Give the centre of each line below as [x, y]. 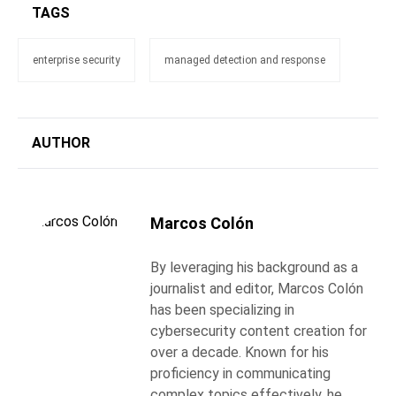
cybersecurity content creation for [259, 331]
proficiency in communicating [240, 374]
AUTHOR [61, 143]
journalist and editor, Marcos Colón [257, 289]
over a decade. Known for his [240, 353]
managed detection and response [245, 61]
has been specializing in [222, 310]
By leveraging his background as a [254, 268]
